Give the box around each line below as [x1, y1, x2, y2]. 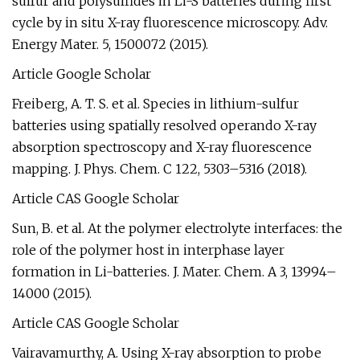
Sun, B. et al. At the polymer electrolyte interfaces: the [12, 220, 342, 236]
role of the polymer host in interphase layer [12, 242, 284, 258]
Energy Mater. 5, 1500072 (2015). [12, 36, 208, 52]
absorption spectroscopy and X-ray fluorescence [12, 139, 312, 155]
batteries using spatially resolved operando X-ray [12, 117, 317, 133]
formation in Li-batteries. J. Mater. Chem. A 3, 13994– [12, 264, 337, 280]
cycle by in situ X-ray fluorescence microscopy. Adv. [12, 14, 328, 31]
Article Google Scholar [12, 66, 151, 82]
